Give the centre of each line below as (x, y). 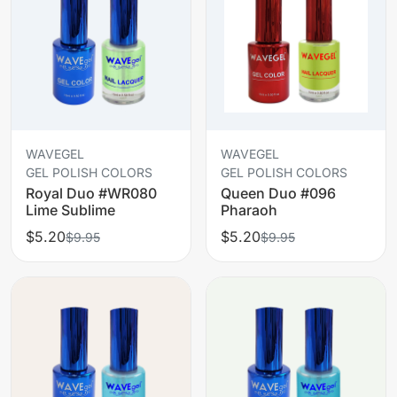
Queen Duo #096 (278, 193)
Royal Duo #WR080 (91, 193)
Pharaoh (249, 210)
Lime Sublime (70, 210)
